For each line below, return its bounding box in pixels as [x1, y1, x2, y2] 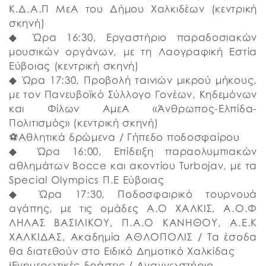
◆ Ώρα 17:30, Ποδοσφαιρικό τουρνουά [9, 188, 257, 200]
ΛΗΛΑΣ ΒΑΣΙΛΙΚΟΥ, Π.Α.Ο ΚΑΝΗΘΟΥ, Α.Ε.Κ [9, 216, 257, 229]
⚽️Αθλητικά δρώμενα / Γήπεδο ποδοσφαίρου [9, 131, 240, 143]
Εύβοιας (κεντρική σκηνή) [9, 59, 139, 72]
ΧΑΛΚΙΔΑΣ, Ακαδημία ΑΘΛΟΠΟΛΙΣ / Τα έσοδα [9, 230, 257, 243]
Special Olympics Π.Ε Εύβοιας [9, 173, 164, 186]
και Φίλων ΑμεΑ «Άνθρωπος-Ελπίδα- [9, 102, 257, 115]
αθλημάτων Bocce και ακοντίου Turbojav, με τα [9, 159, 257, 172]
